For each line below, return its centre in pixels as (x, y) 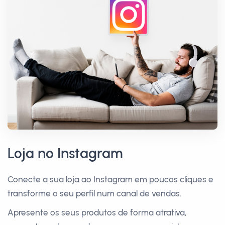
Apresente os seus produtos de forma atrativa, (97, 212)
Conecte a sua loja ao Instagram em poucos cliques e (110, 179)
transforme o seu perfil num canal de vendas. (94, 193)
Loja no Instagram (65, 153)
